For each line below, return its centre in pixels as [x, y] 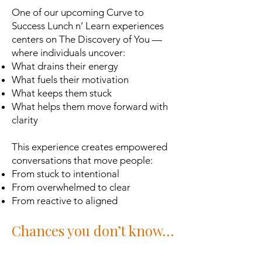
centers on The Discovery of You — [87, 39]
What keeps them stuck [62, 93]
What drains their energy [65, 66]
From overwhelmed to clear [71, 187]
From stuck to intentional [65, 174]
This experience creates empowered [89, 147]
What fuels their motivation [70, 80]
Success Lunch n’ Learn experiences [88, 26]
